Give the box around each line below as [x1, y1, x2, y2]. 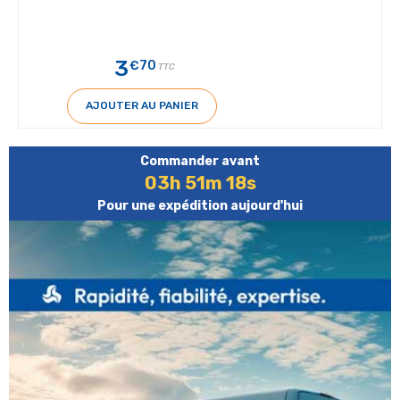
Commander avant [140, 153, 260, 169]
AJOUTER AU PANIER [86, 99, 198, 112]
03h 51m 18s [144, 171, 256, 194]
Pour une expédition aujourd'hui [97, 197, 303, 213]
